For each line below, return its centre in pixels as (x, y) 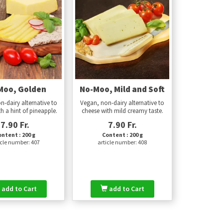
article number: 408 (122, 142)
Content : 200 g (122, 135)
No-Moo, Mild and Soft (122, 89)
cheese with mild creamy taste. (122, 111)
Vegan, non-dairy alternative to (122, 103)
